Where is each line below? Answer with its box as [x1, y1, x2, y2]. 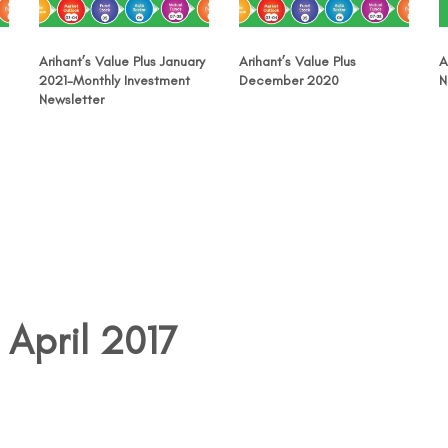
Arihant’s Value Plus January [39, 52, 205, 70]
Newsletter [39, 90, 104, 108]
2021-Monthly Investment [39, 71, 190, 89]
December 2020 [239, 71, 339, 89]
